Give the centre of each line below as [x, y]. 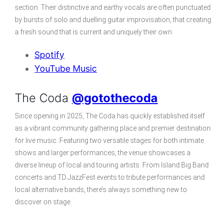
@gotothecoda [115, 98]
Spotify [50, 55]
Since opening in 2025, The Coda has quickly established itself [110, 116]
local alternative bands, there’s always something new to [101, 190]
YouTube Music [66, 69]
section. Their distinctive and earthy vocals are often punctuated [113, 8]
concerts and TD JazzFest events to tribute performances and [110, 178]
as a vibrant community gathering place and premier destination [113, 128]
